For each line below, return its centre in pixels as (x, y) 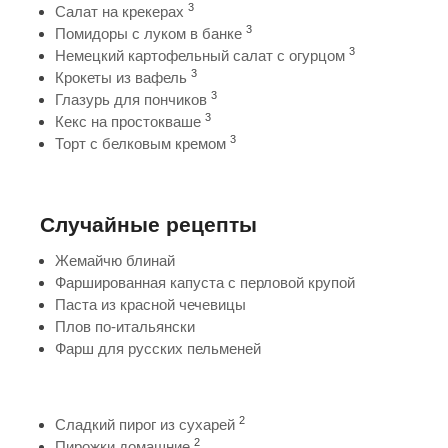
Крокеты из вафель (121, 77)
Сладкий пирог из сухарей (145, 424)
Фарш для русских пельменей (158, 348)
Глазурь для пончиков (131, 99)
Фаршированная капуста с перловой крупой (205, 282)
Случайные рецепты (148, 224)
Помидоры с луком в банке (148, 33)
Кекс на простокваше (128, 121)
